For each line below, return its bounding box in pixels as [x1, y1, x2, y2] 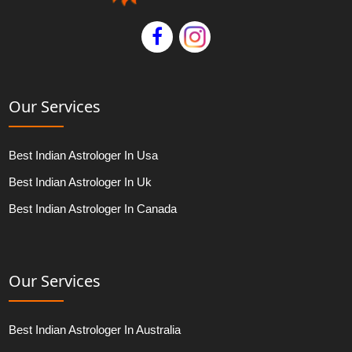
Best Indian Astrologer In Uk [9, 175, 152, 189]
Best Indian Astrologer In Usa [9, 148, 159, 162]
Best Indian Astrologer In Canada [9, 202, 178, 215]
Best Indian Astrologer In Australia [9, 323, 181, 336]
